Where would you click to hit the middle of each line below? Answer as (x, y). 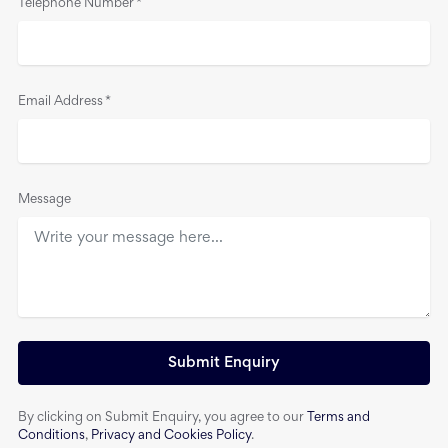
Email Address (60, 101)
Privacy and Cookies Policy (171, 435)
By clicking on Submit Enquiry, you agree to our (162, 417)
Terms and (338, 417)
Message (44, 199)
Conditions (51, 435)
